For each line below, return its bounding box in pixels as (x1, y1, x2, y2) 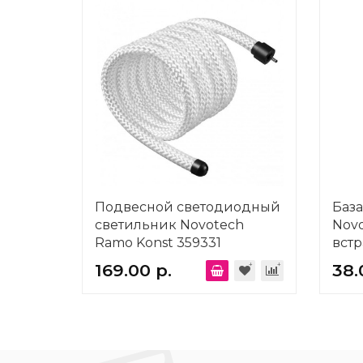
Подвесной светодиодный (95, 199, 280, 215)
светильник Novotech (95, 217, 244, 233)
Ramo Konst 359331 (95, 235, 221, 250)
